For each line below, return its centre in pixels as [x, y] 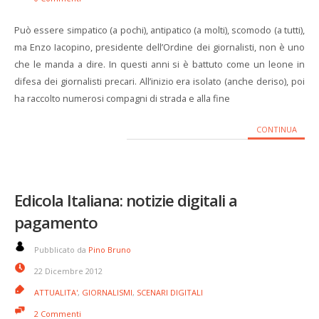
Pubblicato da [61, 250]
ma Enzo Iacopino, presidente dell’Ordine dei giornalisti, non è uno [159, 47]
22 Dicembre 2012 [68, 271]
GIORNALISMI [107, 292]
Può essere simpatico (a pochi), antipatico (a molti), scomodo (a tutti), [159, 30]
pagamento [56, 223]
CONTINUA [276, 129]
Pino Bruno [110, 250]
